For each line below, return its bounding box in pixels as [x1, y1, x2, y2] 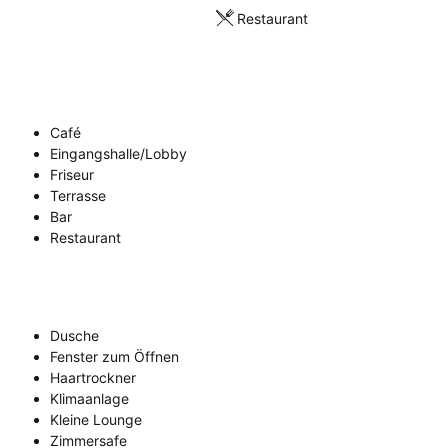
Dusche [50, 327, 99, 344]
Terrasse [50, 187, 106, 204]
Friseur [50, 166, 94, 183]
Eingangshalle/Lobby [50, 145, 187, 162]
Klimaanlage [50, 390, 129, 407]
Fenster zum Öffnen [50, 348, 179, 365]
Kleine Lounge [50, 411, 142, 428]
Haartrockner [50, 369, 136, 386]
